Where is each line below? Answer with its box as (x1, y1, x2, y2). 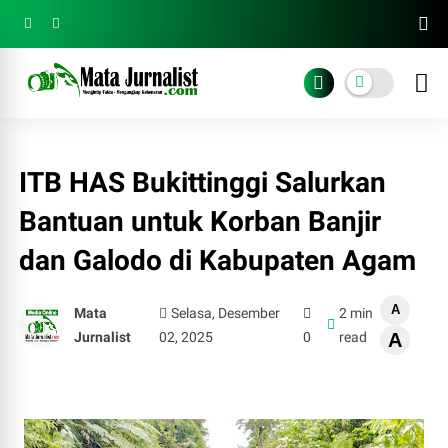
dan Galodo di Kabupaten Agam (19, 244, 417, 277)
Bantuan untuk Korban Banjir (19, 205, 382, 238)
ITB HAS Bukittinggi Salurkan (19, 166, 387, 199)
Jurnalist (74, 329, 132, 345)
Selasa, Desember (171, 305, 281, 321)
